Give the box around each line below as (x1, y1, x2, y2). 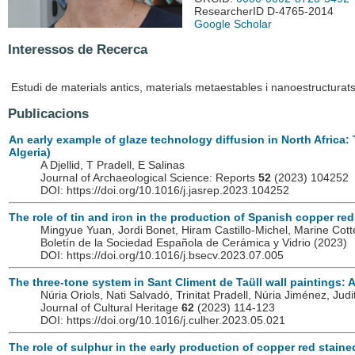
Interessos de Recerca (8, 40, 147, 57)
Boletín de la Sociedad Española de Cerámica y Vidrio (40, 236, 314, 250)
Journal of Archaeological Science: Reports (40, 171, 258, 185)
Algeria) (9, 146, 51, 159)
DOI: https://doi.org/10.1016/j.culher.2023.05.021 (40, 314, 285, 327)
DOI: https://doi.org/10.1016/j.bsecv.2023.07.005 (40, 249, 284, 262)
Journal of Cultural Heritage (40, 301, 181, 315)
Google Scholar (194, 17, 272, 30)
